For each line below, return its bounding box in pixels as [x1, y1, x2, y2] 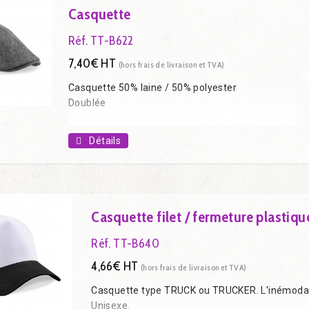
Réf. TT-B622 [68, 33, 134, 48]
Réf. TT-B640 [91, 235, 159, 251]
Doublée [68, 97, 106, 108]
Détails [89, 135, 121, 146]
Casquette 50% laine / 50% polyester [68, 82, 237, 93]
